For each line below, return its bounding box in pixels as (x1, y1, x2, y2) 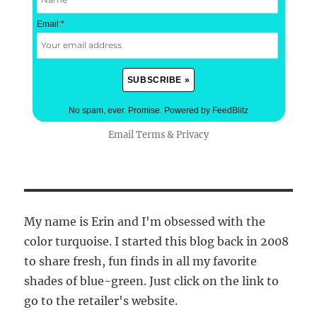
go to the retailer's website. (24, 294, 178, 309)
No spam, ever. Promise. (69, 105, 164, 116)
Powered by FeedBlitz (164, 105, 248, 116)
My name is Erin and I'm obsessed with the (24, 214, 266, 229)
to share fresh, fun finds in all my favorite (24, 254, 258, 269)
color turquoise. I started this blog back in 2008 (24, 234, 289, 249)
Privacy (176, 129, 209, 141)
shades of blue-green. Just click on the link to (24, 274, 279, 289)
